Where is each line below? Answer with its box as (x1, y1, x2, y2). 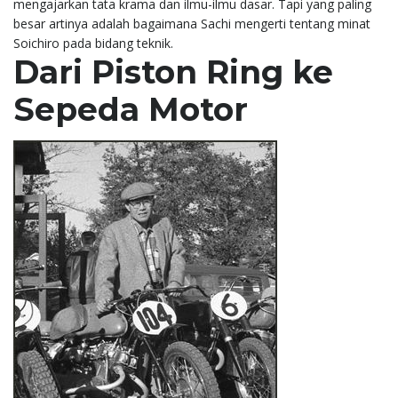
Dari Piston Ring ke (13, 52, 333, 92)
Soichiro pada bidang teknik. (13, 34, 173, 52)
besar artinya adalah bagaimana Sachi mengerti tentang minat (13, 14, 370, 32)
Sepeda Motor (13, 89, 248, 129)
